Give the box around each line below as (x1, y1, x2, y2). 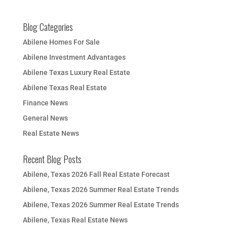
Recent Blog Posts (22, 152, 82, 166)
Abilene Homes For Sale (22, 37, 100, 46)
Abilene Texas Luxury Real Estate (22, 68, 130, 77)
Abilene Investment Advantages (22, 53, 126, 61)
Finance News (22, 98, 68, 107)
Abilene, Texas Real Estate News (22, 215, 128, 224)
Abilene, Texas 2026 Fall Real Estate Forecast (22, 170, 170, 178)
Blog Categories (22, 20, 73, 33)
